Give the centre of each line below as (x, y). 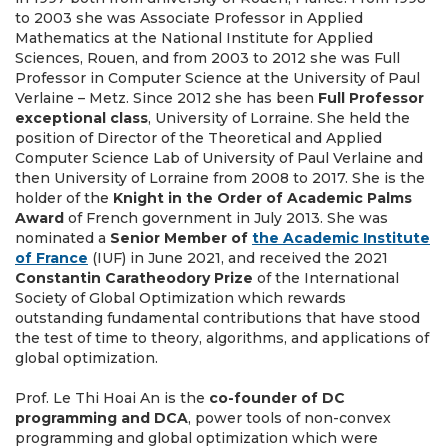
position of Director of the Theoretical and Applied (198, 138)
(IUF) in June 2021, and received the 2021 (238, 258)
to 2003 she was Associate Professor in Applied (189, 18)
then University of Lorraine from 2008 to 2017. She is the (220, 178)
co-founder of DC (277, 398)
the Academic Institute (341, 238)
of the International (326, 278)
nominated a (62, 238)
